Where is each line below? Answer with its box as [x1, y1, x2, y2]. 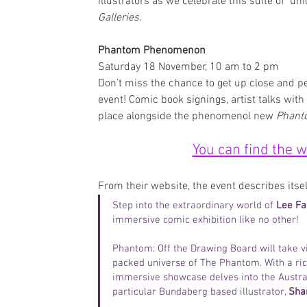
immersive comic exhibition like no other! [112, 214, 299, 226]
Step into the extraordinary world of [112, 199, 276, 212]
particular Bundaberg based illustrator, [112, 286, 288, 298]
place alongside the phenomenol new [98, 110, 276, 123]
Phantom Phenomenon [98, 44, 206, 58]
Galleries [98, 11, 139, 25]
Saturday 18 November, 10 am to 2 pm [98, 60, 279, 74]
